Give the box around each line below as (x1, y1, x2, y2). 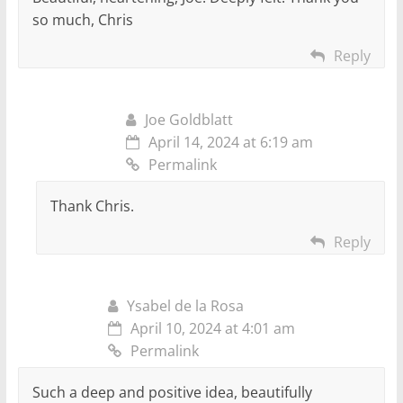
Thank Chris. (49, 196, 134, 217)
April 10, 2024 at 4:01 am (130, 318, 295, 339)
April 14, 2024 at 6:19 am (148, 132, 313, 153)
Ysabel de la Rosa (126, 296, 244, 317)
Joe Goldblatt (144, 110, 233, 130)
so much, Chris (31, 10, 133, 31)
